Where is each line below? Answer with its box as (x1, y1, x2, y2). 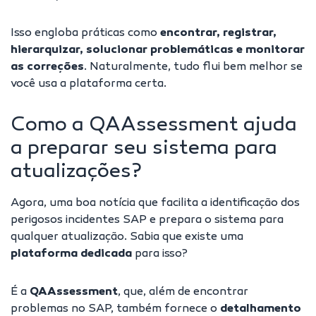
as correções (11, 61, 84, 75)
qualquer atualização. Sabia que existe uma (11, 231, 243, 245)
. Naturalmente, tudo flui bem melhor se (84, 61, 303, 75)
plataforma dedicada (11, 248, 132, 262)
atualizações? (11, 161, 141, 185)
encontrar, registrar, (160, 27, 276, 41)
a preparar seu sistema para (11, 138, 277, 162)
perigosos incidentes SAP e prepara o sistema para (11, 214, 284, 228)
